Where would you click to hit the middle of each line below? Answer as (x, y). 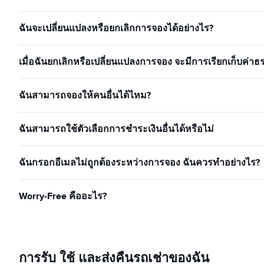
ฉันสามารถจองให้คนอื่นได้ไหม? (85, 95)
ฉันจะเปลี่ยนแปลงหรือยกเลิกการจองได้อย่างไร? (116, 28)
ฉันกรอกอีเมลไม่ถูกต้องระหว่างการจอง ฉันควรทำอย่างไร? (139, 162)
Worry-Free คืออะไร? (63, 196)
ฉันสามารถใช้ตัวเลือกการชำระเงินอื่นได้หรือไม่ (116, 129)
